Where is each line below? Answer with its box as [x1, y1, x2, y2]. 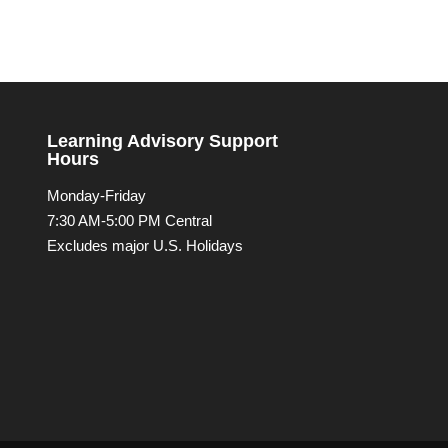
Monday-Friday [46, 187, 146, 205]
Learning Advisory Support [46, 131, 278, 152]
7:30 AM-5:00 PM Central [46, 212, 212, 230]
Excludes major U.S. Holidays [46, 237, 243, 255]
